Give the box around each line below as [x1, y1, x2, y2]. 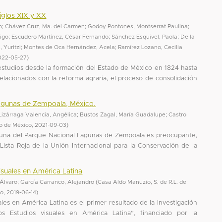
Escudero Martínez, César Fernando [11, 34, 109, 40]
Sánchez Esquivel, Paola [111, 34, 178, 40]
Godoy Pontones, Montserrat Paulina [88, 23, 188, 29]
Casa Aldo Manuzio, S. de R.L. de [98, 179, 187, 185]
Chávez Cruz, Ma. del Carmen [5, 23, 85, 29]
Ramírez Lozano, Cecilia [118, 44, 183, 50]
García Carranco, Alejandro [20, 179, 95, 185]
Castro [168, 111, 187, 117]
